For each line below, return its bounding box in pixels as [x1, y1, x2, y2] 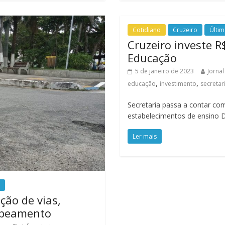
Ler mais [132, 132, 157, 141]
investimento [159, 79, 196, 88]
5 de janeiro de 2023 [135, 67, 194, 75]
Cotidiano [132, 26, 161, 34]
